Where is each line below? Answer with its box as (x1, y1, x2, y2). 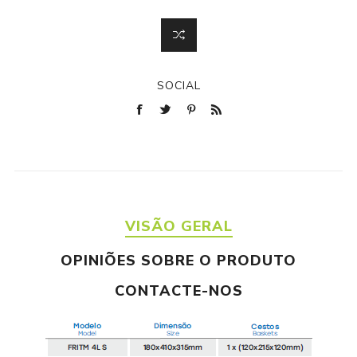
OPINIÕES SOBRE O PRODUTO (61, 251, 296, 271)
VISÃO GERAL (124, 217, 233, 237)
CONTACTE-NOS (114, 281, 243, 301)
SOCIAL (156, 78, 201, 94)
